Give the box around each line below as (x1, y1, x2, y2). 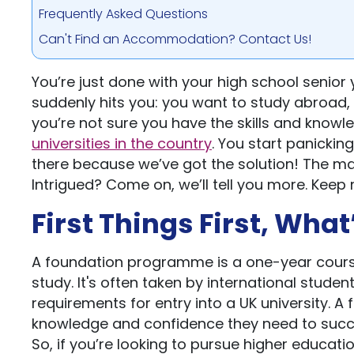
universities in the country (32, 134, 212, 153)
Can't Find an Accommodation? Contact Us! (39, 30, 311, 48)
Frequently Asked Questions (39, 5, 208, 23)
